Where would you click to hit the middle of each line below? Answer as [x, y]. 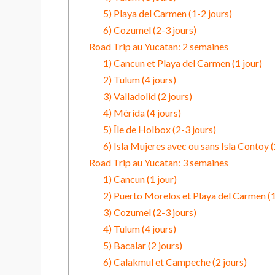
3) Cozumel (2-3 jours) [149, 212]
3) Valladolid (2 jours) [147, 96]
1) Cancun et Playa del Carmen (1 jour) [182, 63]
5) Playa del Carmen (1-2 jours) [167, 14]
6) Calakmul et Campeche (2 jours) [175, 262]
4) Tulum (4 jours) [139, 229]
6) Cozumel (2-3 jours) [149, 30]
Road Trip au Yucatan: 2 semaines [158, 47]
